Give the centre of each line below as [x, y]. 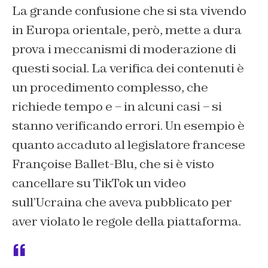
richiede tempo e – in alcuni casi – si [117, 107]
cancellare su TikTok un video [99, 183]
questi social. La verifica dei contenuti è [128, 68]
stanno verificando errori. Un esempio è [128, 126]
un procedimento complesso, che [110, 88]
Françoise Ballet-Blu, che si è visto [113, 164]
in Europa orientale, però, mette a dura [127, 30]
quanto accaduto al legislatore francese [129, 145]
